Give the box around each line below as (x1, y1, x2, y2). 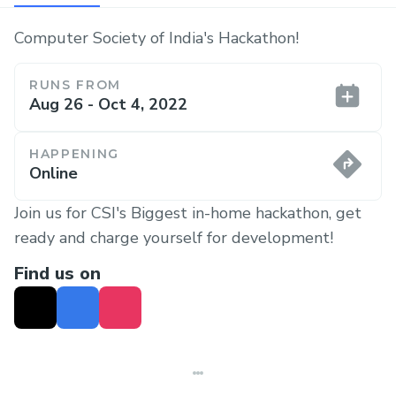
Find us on (14, 262, 101, 286)
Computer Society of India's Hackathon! (14, 27, 299, 49)
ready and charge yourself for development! (14, 226, 333, 248)
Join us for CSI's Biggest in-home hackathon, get (14, 202, 362, 224)
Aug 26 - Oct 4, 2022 (29, 93, 187, 115)
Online (29, 162, 78, 184)
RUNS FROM (29, 76, 122, 93)
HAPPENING (29, 145, 120, 162)
